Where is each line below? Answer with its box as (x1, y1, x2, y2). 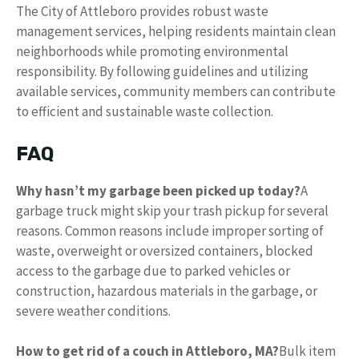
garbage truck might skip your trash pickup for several (16, 201, 329, 220)
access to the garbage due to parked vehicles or (16, 261, 290, 280)
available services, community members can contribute (16, 83, 336, 100)
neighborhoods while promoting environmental (16, 42, 288, 60)
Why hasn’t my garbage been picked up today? (16, 181, 301, 200)
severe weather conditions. (16, 301, 171, 320)
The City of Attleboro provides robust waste (16, 2, 268, 20)
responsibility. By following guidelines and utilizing (16, 63, 309, 80)
